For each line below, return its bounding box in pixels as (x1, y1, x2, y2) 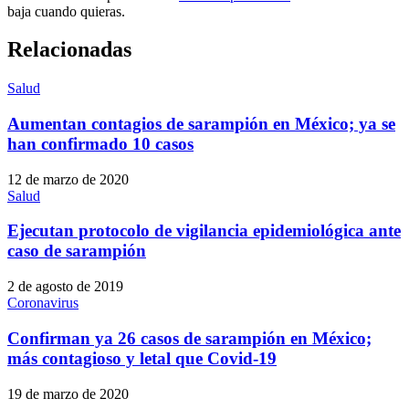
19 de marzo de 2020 (7, 385, 129, 402)
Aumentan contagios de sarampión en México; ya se (7, 114, 395, 134)
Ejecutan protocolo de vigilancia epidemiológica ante (7, 221, 401, 241)
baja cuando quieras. (7, 3, 125, 19)
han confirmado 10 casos (7, 134, 194, 154)
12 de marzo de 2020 (7, 171, 129, 187)
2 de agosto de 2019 (7, 278, 123, 295)
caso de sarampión (7, 241, 146, 261)
